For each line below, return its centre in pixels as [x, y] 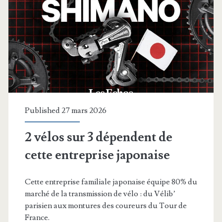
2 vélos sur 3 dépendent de [98, 137]
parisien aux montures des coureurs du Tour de [106, 205]
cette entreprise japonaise [97, 155]
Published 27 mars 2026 [65, 110]
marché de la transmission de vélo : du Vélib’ [100, 194]
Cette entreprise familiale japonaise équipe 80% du [111, 182]
